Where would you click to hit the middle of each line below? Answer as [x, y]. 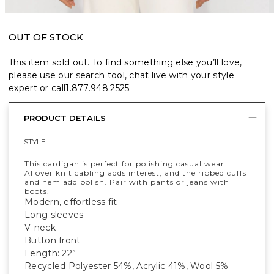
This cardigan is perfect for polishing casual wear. [126, 163]
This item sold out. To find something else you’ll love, [125, 62]
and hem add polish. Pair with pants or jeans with [127, 182]
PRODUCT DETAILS [65, 118]
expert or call [37, 88]
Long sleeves [54, 214]
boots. [37, 191]
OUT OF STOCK [46, 37]
